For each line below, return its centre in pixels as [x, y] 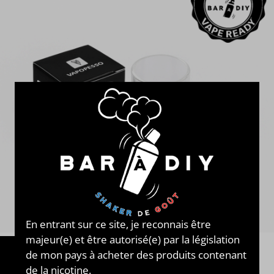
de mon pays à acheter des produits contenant [136, 254]
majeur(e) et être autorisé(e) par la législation [133, 239]
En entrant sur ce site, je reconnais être [119, 224]
